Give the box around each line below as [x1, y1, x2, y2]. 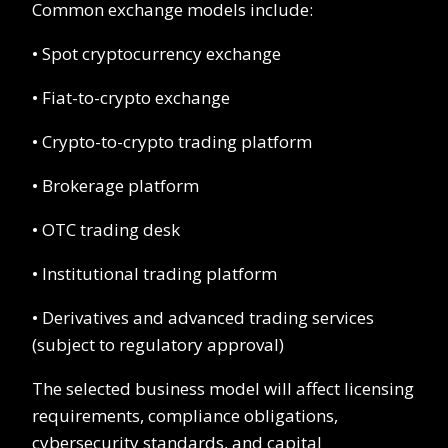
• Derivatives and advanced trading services [32, 306, 374, 330]
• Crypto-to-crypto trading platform [32, 130, 312, 154]
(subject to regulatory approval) [32, 333, 284, 357]
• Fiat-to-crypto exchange [32, 86, 230, 110]
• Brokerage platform [32, 174, 199, 198]
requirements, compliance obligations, [32, 404, 338, 428]
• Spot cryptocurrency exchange [32, 42, 281, 66]
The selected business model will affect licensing [32, 377, 414, 401]
